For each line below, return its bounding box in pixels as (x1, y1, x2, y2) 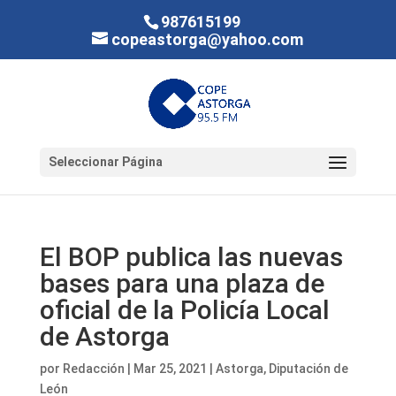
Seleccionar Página (48, 155, 163, 169)
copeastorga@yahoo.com (111, 29, 304, 49)
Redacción (62, 362, 125, 376)
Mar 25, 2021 (133, 362, 207, 376)
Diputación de (268, 362, 348, 376)
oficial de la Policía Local (39, 294, 330, 325)
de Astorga (39, 321, 170, 352)
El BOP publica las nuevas (39, 241, 343, 272)
